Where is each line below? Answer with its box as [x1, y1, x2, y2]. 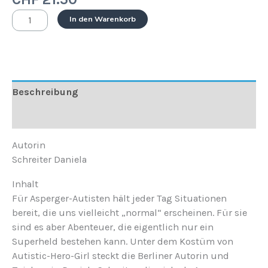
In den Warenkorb [69, 14, 136, 25]
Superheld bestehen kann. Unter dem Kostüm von [12, 235, 233, 247]
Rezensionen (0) [12, 110, 87, 122]
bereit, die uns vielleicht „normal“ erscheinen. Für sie [12, 206, 247, 218]
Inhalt [12, 178, 38, 190]
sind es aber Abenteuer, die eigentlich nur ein [12, 221, 214, 233]
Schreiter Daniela [12, 154, 87, 166]
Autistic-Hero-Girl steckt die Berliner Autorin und [12, 249, 229, 261]
